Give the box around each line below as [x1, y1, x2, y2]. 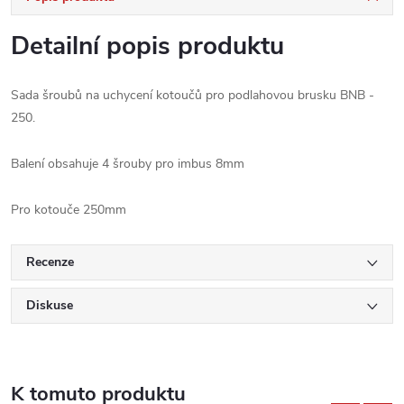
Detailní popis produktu [11, 28, 284, 63]
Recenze [26, 252, 74, 271]
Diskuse [26, 296, 73, 314]
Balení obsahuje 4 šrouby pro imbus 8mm [11, 154, 244, 172]
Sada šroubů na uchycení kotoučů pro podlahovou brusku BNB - [11, 86, 374, 104]
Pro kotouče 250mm [11, 200, 126, 218]
